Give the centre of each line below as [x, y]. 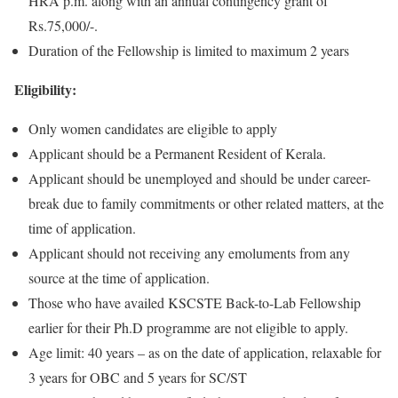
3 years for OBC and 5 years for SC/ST [138, 377]
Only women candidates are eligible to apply [153, 128]
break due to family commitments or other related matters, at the [206, 203]
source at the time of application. [119, 277]
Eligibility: [45, 89]
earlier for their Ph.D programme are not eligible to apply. [188, 327]
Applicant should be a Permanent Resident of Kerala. [177, 153]
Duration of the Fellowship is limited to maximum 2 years [189, 50]
